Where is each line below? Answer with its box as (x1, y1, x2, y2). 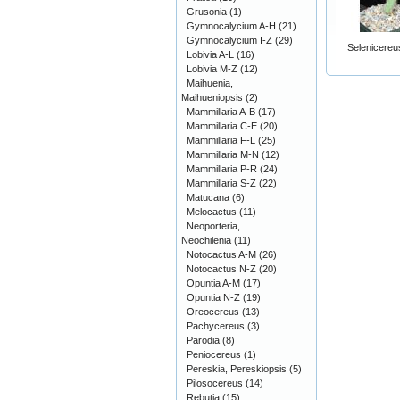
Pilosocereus (187, 378, 243, 388)
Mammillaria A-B (187, 106, 255, 117)
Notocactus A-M (187, 249, 256, 260)
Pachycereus (187, 321, 245, 331)
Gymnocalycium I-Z (187, 35, 272, 46)
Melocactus (187, 206, 237, 217)
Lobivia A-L (187, 49, 234, 60)
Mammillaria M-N (187, 149, 259, 160)
